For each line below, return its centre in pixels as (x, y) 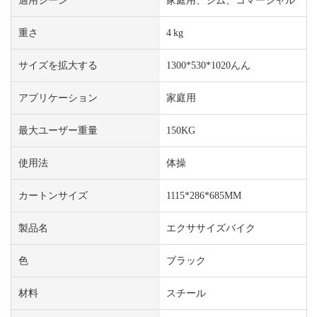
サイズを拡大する (58, 65)
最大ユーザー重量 (58, 130)
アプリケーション (58, 97)
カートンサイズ (53, 195)
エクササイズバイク (211, 227)
